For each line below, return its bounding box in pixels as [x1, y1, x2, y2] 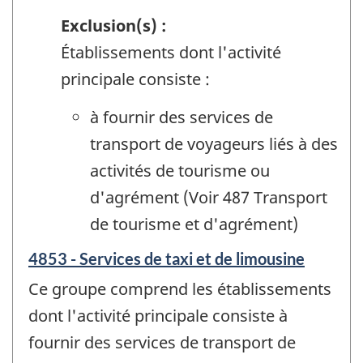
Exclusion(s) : [61, 15, 166, 37]
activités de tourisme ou [90, 159, 270, 181]
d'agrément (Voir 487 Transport [90, 186, 327, 208]
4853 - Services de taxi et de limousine [28, 249, 305, 269]
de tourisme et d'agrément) [90, 212, 298, 235]
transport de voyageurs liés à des [90, 132, 338, 155]
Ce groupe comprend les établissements [28, 278, 331, 301]
